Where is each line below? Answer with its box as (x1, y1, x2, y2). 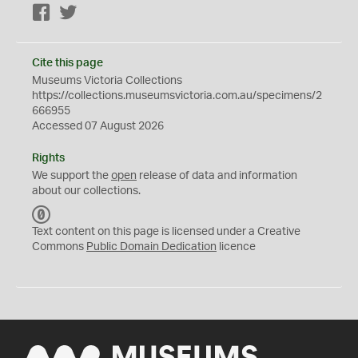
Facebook (51, 8, 101, 19)
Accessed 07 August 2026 (32, 121, 164, 132)
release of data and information (137, 170, 297, 181)
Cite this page (32, 58, 103, 69)
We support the (32, 170, 111, 181)
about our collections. (32, 185, 141, 197)
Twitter (78, 8, 112, 19)
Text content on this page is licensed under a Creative (32, 226, 300, 237)
